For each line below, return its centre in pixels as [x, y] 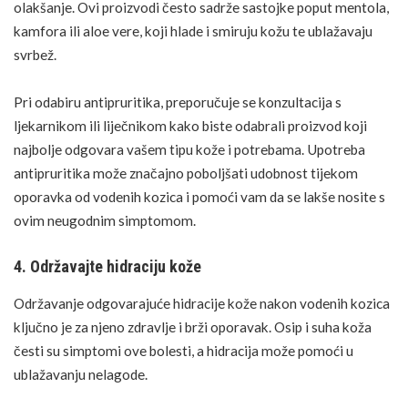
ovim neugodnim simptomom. [105, 220]
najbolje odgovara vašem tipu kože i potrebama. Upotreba [189, 149]
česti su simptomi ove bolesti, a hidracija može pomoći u [184, 351]
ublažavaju [340, 31]
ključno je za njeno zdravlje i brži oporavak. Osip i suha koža [193, 327]
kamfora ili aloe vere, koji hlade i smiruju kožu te [161, 31]
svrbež [34, 55]
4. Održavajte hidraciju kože [107, 267]
